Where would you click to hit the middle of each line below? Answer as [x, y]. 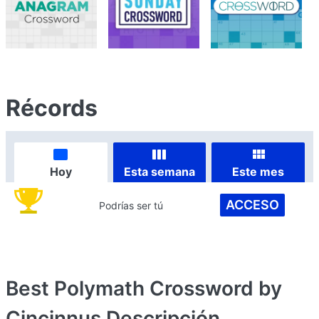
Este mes [258, 171]
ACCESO [252, 205]
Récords [52, 108]
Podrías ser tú [131, 205]
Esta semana [159, 171]
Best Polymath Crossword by [144, 288]
